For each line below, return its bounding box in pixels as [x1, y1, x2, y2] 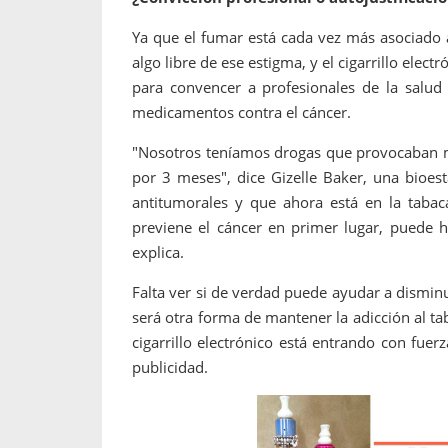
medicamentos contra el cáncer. [132, 101, 351, 122]
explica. [132, 241, 184, 262]
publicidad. [132, 356, 208, 377]
